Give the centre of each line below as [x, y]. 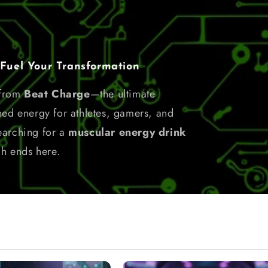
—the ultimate [123, 94]
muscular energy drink [127, 132]
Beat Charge [57, 94]
